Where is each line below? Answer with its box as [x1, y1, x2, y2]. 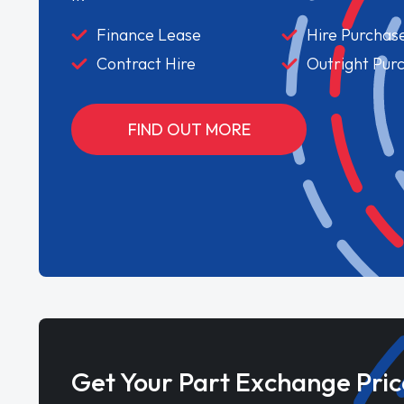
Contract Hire [96, 52, 197, 74]
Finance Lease [96, 23, 202, 45]
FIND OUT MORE [127, 118, 251, 140]
